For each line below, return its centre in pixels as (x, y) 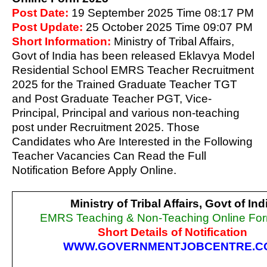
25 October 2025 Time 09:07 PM (169, 27)
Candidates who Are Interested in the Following (132, 141)
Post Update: (47, 27)
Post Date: (40, 13)
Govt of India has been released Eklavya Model (133, 55)
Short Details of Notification (172, 232)
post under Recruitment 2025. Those (106, 127)
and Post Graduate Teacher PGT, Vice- (112, 98)
